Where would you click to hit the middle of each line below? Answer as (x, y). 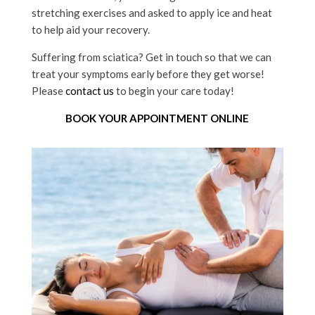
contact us (89, 90)
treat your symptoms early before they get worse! (148, 73)
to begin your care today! (174, 90)
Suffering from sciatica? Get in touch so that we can (151, 57)
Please (48, 90)
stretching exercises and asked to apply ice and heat (152, 12)
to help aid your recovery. (90, 29)
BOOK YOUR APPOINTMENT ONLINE (157, 118)
